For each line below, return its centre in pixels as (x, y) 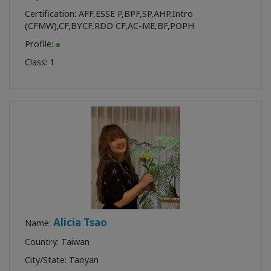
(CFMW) (41, 25)
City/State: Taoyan (62, 260)
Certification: (52, 13)
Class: (37, 62)
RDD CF (110, 25)
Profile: (40, 44)
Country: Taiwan (57, 241)
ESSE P (109, 13)
